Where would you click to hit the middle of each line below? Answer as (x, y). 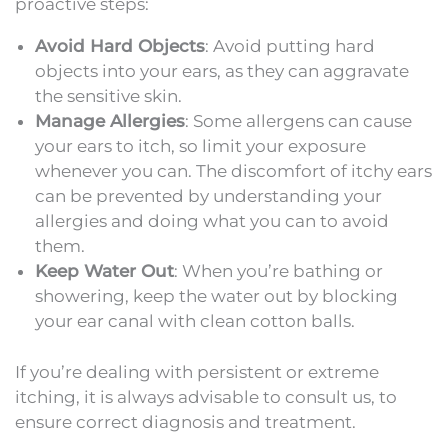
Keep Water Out (104, 271)
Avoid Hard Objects (120, 46)
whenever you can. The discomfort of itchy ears (233, 171)
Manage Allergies (110, 121)
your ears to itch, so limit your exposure (200, 146)
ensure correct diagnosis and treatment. (185, 421)
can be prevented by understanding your (208, 196)
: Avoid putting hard (290, 46)
